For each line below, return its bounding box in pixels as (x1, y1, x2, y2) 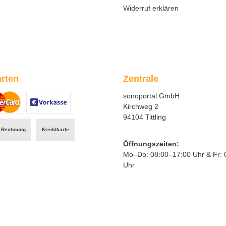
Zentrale (123, 73, 158, 84)
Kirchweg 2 (123, 102, 158, 110)
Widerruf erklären (123, 4, 179, 12)
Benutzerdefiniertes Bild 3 (25, 114, 107, 122)
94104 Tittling (123, 112, 166, 121)
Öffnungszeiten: (123, 139, 179, 148)
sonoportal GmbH (123, 91, 180, 100)
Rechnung (1, 127, 26, 133)
